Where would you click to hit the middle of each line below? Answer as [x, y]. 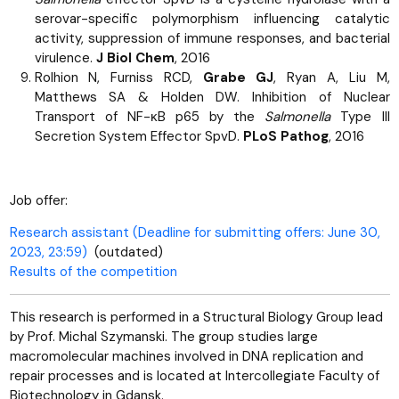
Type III [360, 116]
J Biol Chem [135, 57]
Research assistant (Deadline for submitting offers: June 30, [195, 232]
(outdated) [125, 252]
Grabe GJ [238, 77]
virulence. [65, 57]
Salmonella [298, 116]
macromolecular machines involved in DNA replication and [186, 356]
